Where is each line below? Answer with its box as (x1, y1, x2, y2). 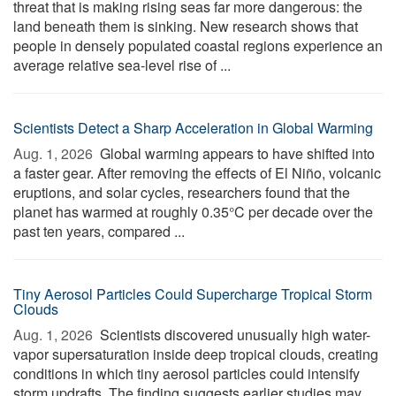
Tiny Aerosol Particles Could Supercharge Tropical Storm (13, 284, 372, 304)
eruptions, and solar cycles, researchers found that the (13, 182, 350, 202)
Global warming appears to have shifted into (96, 143, 375, 164)
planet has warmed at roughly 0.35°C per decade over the (13, 202, 373, 222)
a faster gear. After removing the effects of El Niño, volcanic (13, 163, 381, 183)
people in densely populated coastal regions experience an (13, 35, 383, 56)
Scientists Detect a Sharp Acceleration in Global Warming (13, 118, 373, 138)
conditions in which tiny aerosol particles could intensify (13, 363, 360, 384)
